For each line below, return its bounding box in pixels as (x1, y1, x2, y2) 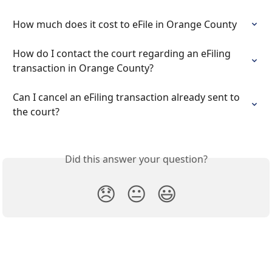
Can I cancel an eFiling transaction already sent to (13, 90, 242, 104)
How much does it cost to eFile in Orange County (13, 18, 237, 32)
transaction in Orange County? (13, 61, 154, 75)
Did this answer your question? (64, 152, 208, 166)
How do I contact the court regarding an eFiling (13, 47, 233, 61)
